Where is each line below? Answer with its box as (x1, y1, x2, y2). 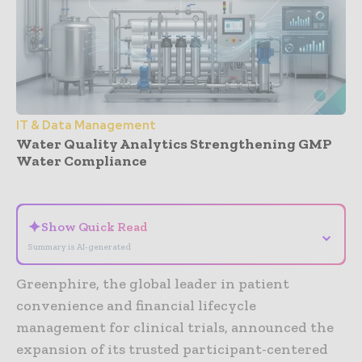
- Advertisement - (145, 172, 217, 183)
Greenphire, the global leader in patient (16, 274, 289, 293)
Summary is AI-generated (27, 241, 131, 252)
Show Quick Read (41, 218, 148, 234)
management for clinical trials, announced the (16, 318, 334, 336)
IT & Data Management (16, 116, 156, 133)
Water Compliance (16, 151, 147, 170)
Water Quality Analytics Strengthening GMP (16, 134, 332, 153)
